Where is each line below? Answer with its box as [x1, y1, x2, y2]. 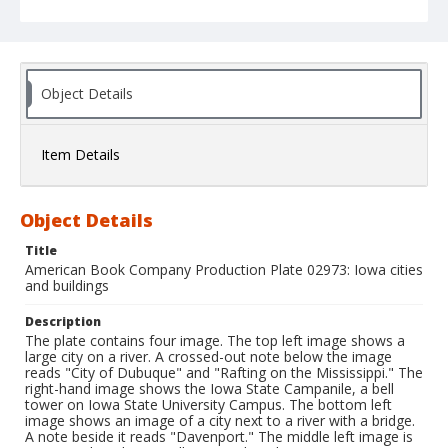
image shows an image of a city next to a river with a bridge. [25, 411, 415, 431]
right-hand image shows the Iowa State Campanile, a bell [25, 379, 394, 399]
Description [25, 313, 101, 331]
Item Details [41, 145, 120, 165]
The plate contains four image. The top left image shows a [25, 331, 405, 351]
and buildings [25, 276, 109, 296]
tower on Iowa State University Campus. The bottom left [25, 395, 392, 415]
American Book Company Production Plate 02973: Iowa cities [25, 260, 423, 280]
